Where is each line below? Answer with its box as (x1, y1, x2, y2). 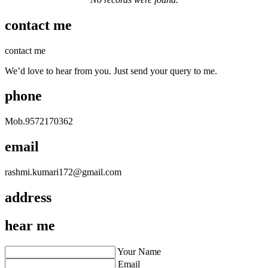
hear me (5, 218, 55, 233)
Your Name (117, 246, 161, 257)
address (5, 190, 51, 206)
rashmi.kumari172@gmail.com (5, 167, 121, 178)
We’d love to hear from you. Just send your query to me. (5, 65, 217, 76)
